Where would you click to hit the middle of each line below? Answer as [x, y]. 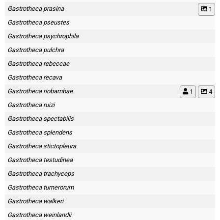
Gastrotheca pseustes [38, 22]
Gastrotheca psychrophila [43, 36]
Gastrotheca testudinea [40, 160]
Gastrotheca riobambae [40, 91]
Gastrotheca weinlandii [39, 215]
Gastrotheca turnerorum [41, 187]
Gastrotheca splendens [40, 132]
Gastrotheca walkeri [35, 201]
